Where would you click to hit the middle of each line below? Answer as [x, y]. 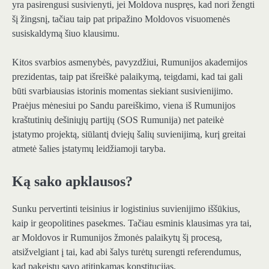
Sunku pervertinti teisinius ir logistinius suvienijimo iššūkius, [126, 209]
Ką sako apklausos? [72, 182]
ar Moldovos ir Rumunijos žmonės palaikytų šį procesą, [117, 238]
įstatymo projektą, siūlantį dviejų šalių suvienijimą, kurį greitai [129, 134]
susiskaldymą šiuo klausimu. [66, 33]
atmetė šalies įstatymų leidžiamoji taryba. [89, 148]
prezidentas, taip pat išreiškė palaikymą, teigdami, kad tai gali [127, 76]
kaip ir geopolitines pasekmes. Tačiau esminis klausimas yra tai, [132, 223]
